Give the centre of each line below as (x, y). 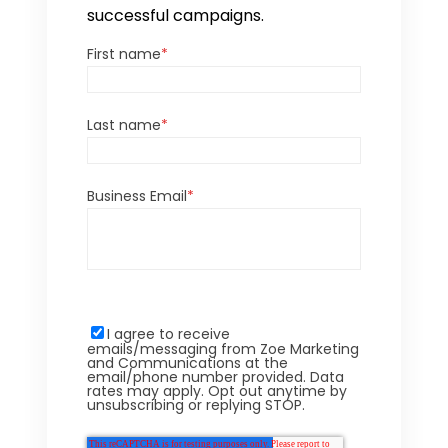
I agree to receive (169, 333)
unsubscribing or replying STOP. (196, 404)
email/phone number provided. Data (216, 376)
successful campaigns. (176, 15)
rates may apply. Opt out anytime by (217, 390)
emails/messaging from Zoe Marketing (223, 348)
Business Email (137, 195)
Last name (124, 124)
